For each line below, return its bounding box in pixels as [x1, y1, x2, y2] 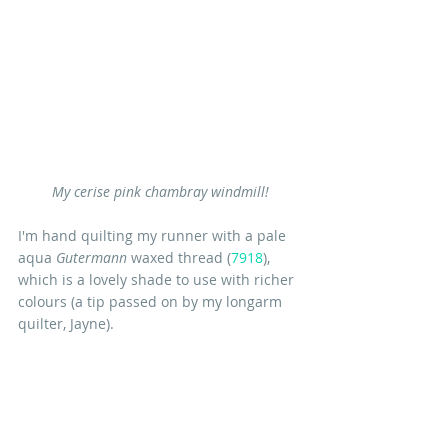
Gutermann [56, 247, 127, 267]
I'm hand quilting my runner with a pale [18, 225, 290, 245]
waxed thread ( [127, 247, 231, 267]
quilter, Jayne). [18, 313, 114, 333]
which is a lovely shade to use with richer [18, 269, 298, 289]
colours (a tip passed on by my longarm [18, 291, 286, 311]
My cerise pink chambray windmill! [51, 181, 269, 201]
